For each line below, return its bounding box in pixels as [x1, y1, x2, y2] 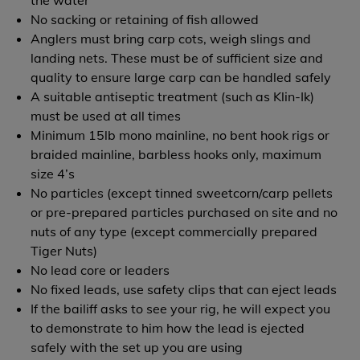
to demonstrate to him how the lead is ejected [31, 320, 305, 336]
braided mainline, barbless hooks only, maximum [31, 146, 322, 162]
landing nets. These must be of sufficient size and [31, 50, 324, 66]
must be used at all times [31, 108, 182, 124]
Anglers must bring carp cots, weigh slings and [31, 31, 312, 47]
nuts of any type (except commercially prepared [31, 223, 318, 239]
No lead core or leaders [31, 262, 170, 278]
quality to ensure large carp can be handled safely [31, 69, 332, 85]
